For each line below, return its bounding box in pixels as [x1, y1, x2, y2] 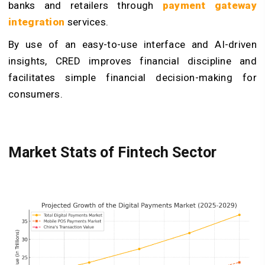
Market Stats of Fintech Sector [8, 144, 216, 161]
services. [64, 16, 109, 28]
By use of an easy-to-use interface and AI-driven [8, 38, 257, 51]
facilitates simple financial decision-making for [8, 72, 257, 84]
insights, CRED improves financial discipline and [8, 55, 257, 67]
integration [8, 16, 65, 28]
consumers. [8, 88, 63, 101]
